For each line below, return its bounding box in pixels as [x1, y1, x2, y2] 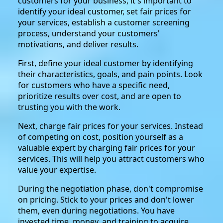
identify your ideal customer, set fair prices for [18, 5, 191, 17]
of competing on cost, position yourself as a [18, 131, 183, 142]
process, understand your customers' [18, 27, 160, 39]
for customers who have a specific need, [18, 79, 170, 91]
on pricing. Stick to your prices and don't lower [18, 194, 194, 205]
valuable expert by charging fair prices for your [18, 142, 195, 153]
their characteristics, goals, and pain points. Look [18, 68, 203, 80]
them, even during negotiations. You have [18, 205, 175, 216]
